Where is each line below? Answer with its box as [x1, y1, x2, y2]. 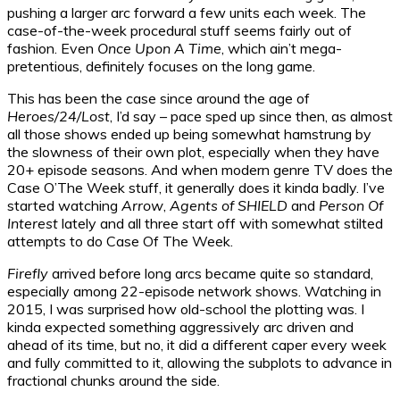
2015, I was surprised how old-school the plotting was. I [7, 299, 364, 318]
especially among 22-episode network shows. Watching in [7, 281, 381, 300]
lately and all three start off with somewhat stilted [58, 213, 383, 232]
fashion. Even [7, 38, 97, 57]
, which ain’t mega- [221, 38, 342, 57]
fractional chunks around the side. [7, 371, 220, 389]
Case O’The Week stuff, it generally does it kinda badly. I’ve [7, 178, 385, 196]
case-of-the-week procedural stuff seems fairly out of [7, 21, 352, 39]
